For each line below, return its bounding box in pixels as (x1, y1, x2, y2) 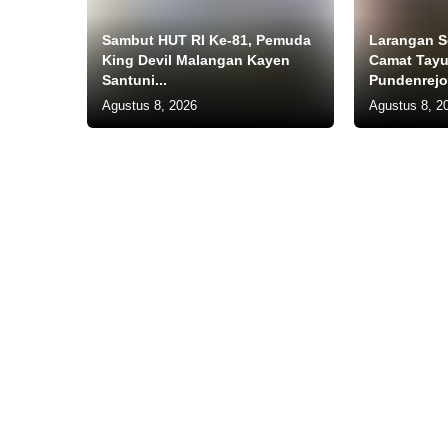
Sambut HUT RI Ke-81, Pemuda (102, 31, 311, 48)
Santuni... (102, 71, 167, 88)
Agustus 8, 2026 (102, 97, 197, 113)
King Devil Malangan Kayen (102, 51, 290, 68)
